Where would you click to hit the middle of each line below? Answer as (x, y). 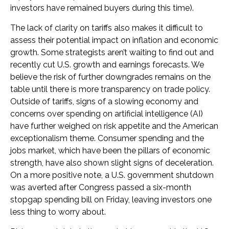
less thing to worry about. (58, 212)
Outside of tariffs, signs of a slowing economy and (104, 101)
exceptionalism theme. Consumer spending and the (107, 138)
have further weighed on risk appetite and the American (114, 126)
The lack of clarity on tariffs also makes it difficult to (107, 28)
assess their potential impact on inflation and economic (114, 40)
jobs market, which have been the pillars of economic (110, 151)
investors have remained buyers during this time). (102, 8)
